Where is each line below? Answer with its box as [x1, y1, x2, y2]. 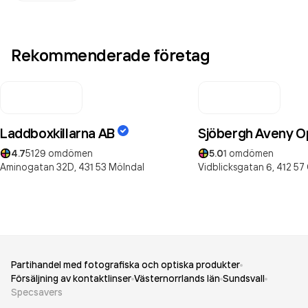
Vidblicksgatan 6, [198, 161, 274, 173]
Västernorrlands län [134, 272, 220, 285]
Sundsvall [223, 272, 265, 285]
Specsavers [11, 286, 63, 298]
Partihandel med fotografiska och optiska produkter [11, 258, 240, 271]
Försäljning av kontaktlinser [11, 272, 131, 285]
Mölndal [109, 161, 144, 173]
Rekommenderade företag [11, 45, 210, 65]
